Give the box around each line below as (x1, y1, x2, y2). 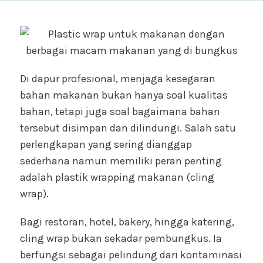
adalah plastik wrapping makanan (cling (20, 171, 214, 184)
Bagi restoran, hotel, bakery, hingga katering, (20, 215, 234, 229)
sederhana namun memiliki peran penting (20, 154, 222, 168)
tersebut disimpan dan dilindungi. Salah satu (20, 122, 236, 135)
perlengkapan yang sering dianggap (20, 138, 192, 151)
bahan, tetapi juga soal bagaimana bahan (20, 105, 220, 119)
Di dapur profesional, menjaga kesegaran (20, 72, 215, 86)
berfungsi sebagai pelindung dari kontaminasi (20, 248, 242, 262)
